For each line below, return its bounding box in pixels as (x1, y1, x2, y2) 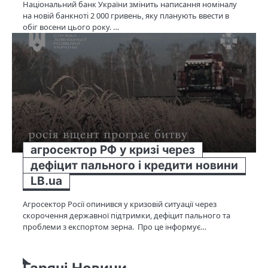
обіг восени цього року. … (23, 21, 119, 32)
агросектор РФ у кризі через (31, 142, 195, 157)
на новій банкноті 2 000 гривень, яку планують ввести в (23, 10, 229, 21)
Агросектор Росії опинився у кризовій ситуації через (23, 198, 217, 209)
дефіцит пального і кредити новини (31, 158, 238, 172)
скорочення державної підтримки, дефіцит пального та (23, 209, 230, 221)
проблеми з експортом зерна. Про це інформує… (23, 221, 206, 232)
